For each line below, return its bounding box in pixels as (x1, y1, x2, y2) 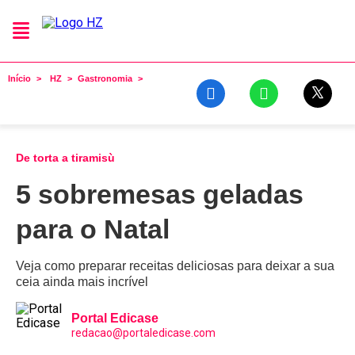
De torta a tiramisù (16, 151, 115, 164)
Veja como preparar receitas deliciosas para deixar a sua (16, 259, 334, 273)
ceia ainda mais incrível (16, 275, 148, 288)
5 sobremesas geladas (16, 179, 303, 209)
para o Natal (16, 214, 170, 244)
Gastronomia (78, 74, 132, 83)
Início (8, 74, 31, 83)
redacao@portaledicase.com (71, 326, 216, 339)
